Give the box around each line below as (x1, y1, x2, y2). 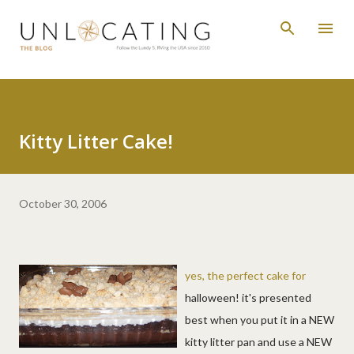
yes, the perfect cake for (185, 268, 306, 282)
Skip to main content (126, 13, 228, 26)
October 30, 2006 (19, 196, 107, 210)
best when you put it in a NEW (185, 312, 334, 326)
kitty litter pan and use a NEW (185, 334, 332, 348)
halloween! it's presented (185, 290, 311, 304)
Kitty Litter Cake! (19, 127, 173, 154)
